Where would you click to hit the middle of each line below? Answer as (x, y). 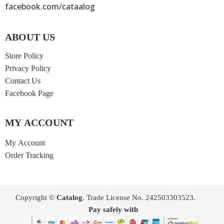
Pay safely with (113, 210)
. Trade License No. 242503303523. (139, 198)
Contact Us (23, 82)
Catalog (69, 198)
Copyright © (36, 198)
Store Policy (24, 57)
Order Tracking (29, 156)
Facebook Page (29, 94)
